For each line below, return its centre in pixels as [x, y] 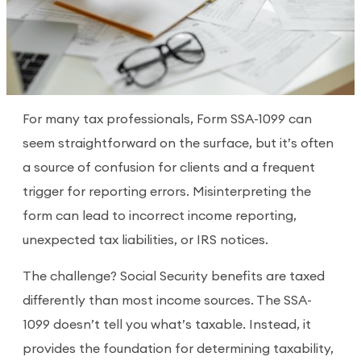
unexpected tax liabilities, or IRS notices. [145, 240]
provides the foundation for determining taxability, [178, 349]
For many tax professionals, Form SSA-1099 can [167, 119]
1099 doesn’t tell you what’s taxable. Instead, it [167, 325]
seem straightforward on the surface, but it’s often [178, 143]
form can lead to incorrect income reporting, [160, 216]
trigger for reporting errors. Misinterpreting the [167, 192]
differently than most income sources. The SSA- [167, 301]
